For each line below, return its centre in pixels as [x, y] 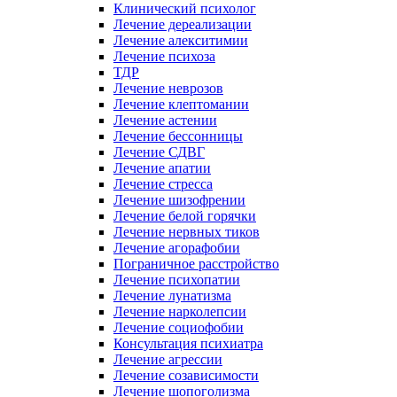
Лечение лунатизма [172, 296]
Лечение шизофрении [179, 200]
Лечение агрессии [168, 359]
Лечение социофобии [179, 327]
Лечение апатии [162, 168]
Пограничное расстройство [196, 264]
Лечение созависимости [186, 375]
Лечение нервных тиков [187, 232]
